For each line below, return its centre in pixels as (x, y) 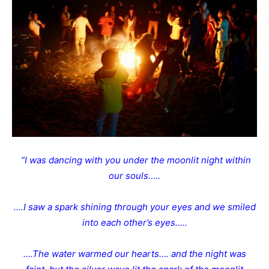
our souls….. (134, 176)
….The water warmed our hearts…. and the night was (134, 254)
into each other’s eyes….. (134, 223)
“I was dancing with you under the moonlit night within (136, 160)
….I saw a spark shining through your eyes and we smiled (134, 207)
